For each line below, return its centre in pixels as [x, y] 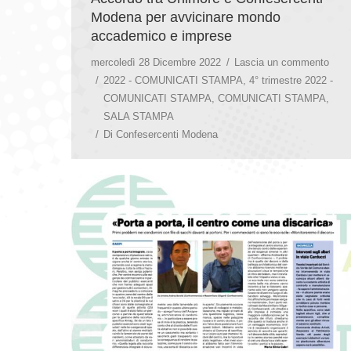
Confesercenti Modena [167, 134]
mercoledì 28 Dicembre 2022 [156, 62]
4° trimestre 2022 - [291, 80]
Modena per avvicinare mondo [186, 17]
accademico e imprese [163, 36]
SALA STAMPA [139, 116]
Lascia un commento [282, 62]
